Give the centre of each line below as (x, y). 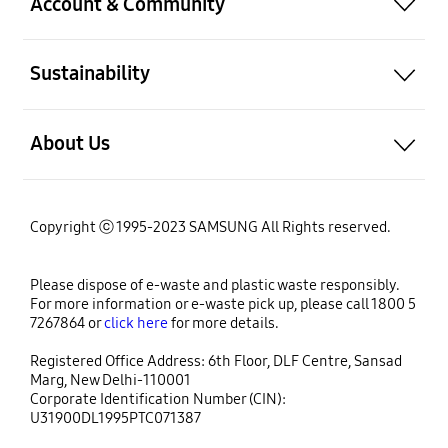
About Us (69, 143)
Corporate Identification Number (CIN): (157, 399)
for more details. (223, 323)
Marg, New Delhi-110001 (110, 380)
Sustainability (89, 73)
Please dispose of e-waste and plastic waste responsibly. (214, 285)
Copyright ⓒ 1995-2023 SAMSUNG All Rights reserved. (210, 227)
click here (134, 323)
